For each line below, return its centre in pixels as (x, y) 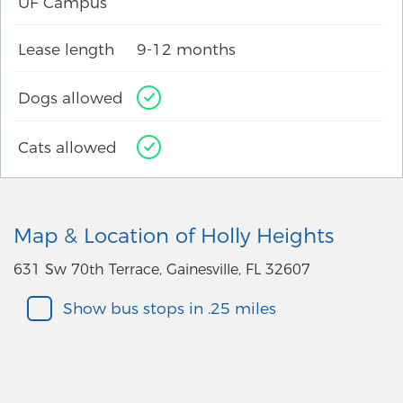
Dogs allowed (71, 97)
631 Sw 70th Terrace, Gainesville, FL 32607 (162, 270)
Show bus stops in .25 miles (170, 309)
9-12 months (187, 49)
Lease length (66, 49)
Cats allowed (67, 147)
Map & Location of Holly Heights (174, 236)
